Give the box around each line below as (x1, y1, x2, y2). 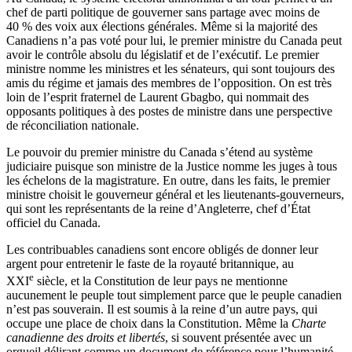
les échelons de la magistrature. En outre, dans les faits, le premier (6, 174, 330, 188)
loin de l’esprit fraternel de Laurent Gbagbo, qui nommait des (6, 90, 309, 104)
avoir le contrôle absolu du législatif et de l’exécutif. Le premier (6, 48, 319, 62)
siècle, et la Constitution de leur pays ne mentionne (34, 274, 288, 288)
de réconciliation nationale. (6, 119, 139, 133)
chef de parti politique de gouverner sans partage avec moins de (6, 5, 320, 20)
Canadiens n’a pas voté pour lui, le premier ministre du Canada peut (6, 34, 342, 48)
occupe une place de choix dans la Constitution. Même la (6, 317, 291, 331)
